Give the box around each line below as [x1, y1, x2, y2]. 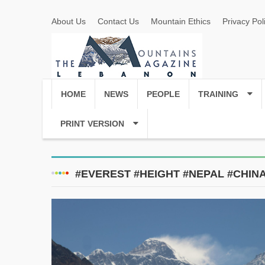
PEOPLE [147, 89, 180, 99]
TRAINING [198, 89, 238, 99]
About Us [51, 17, 86, 26]
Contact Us [98, 17, 139, 26]
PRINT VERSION [60, 119, 124, 128]
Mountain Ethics [151, 17, 211, 26]
